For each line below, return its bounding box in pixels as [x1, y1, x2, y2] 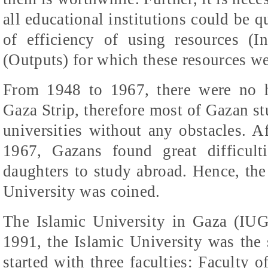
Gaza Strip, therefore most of [3, 100, 206, 119]
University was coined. [3, 182, 160, 200]
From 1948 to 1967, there [3, 80, 199, 99]
